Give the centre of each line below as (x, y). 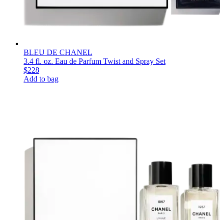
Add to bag (41, 79)
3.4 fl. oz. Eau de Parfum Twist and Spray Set (95, 61)
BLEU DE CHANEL (58, 52)
